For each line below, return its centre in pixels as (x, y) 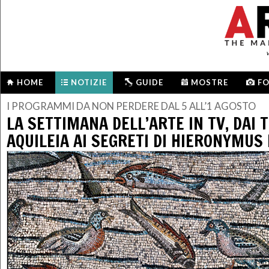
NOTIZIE (89, 82)
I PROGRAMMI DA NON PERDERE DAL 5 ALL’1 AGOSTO (131, 107)
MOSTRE (210, 82)
